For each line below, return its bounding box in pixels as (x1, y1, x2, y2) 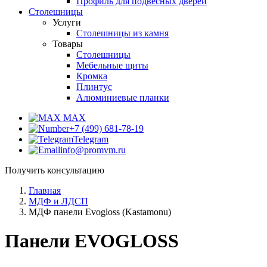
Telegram (73, 134, 108, 144)
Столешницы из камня (76, 28, 169, 38)
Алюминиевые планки (76, 92, 169, 103)
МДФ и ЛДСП (29, 196, 88, 206)
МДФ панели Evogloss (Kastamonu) (29, 207, 171, 217)
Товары (52, 39, 83, 49)
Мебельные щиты (76, 60, 148, 70)
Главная (29, 185, 61, 195)
